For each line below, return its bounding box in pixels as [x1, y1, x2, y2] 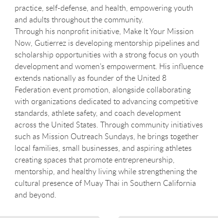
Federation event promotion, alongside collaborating [15, 84, 191, 95]
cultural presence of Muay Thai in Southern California [15, 178, 196, 188]
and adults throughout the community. [15, 14, 144, 25]
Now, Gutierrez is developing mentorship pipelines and [15, 37, 200, 48]
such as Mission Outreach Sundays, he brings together [15, 131, 199, 142]
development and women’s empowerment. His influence [15, 61, 203, 72]
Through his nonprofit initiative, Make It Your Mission [15, 26, 194, 36]
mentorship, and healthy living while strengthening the [15, 166, 197, 177]
